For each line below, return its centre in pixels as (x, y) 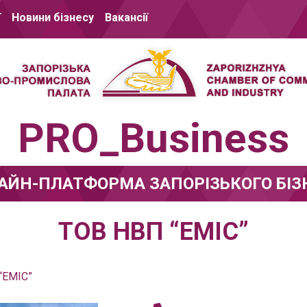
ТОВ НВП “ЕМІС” (153, 232)
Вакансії (126, 17)
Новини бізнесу (53, 17)
